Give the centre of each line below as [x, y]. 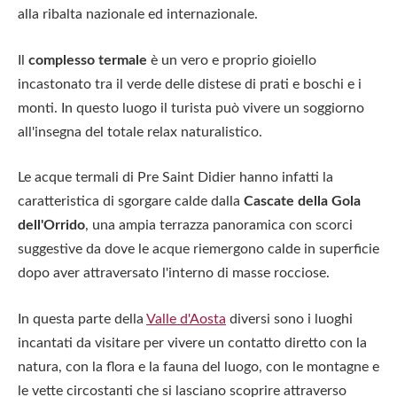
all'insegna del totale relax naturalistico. [140, 132]
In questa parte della [82, 319]
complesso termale [88, 60]
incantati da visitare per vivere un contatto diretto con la [192, 343]
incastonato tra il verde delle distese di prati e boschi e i [190, 84]
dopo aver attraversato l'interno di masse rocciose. [174, 273]
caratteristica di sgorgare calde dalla [131, 202]
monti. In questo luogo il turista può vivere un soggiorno [191, 108]
